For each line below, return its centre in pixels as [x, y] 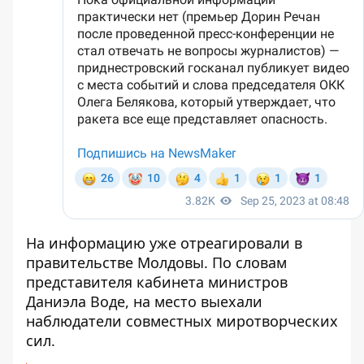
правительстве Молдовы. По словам [156, 263]
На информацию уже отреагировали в [164, 243]
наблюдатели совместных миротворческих [182, 321]
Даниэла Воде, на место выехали [144, 302]
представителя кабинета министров [157, 282]
